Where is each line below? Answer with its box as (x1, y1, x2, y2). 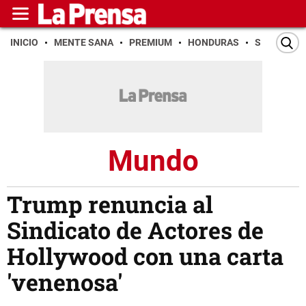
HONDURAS (188, 37, 239, 48)
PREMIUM (129, 37, 172, 48)
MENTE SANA (54, 37, 113, 48)
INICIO (10, 37, 38, 48)
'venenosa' (7, 266, 122, 298)
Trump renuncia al (7, 189, 213, 220)
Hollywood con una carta (7, 240, 283, 272)
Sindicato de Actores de (7, 214, 264, 246)
